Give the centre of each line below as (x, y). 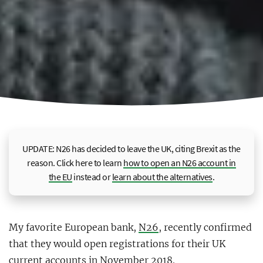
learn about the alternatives (162, 177)
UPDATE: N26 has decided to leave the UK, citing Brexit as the (131, 149)
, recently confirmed (205, 227)
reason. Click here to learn (75, 163)
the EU (60, 177)
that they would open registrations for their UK (117, 244)
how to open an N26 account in (180, 163)
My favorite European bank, (74, 227)
